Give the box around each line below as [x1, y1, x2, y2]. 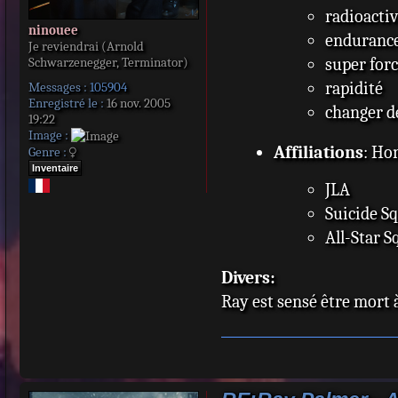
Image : [28, 126, 68, 143]
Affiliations [273, 141, 363, 163]
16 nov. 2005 [104, 94, 171, 111]
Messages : [28, 78, 87, 95]
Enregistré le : [28, 94, 104, 111]
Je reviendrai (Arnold [28, 37, 144, 54]
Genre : [28, 144, 67, 161]
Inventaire [32, 163, 78, 174]
